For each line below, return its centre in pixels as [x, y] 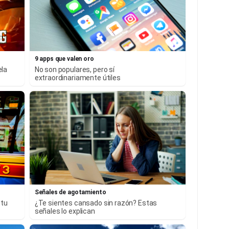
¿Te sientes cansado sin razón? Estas [96, 203]
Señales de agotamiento [70, 192]
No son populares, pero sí [74, 69]
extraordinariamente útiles [77, 77]
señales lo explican [65, 211]
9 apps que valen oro [64, 59]
